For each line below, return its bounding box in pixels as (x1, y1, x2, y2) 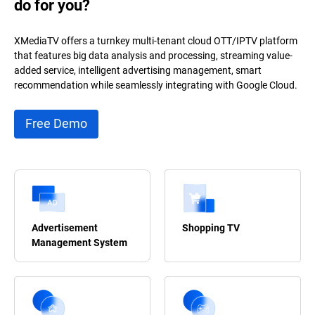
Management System (32, 236, 127, 248)
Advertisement (32, 221, 98, 233)
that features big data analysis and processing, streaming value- (14, 49, 292, 61)
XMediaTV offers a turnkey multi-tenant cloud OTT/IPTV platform (14, 34, 297, 46)
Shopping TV (182, 221, 240, 233)
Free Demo (25, 116, 87, 131)
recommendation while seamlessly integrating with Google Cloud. (14, 79, 297, 91)
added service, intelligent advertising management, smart (14, 64, 262, 76)
